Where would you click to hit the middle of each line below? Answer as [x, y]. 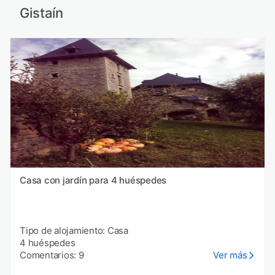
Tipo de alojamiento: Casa [74, 231]
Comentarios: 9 [52, 255]
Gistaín [41, 13]
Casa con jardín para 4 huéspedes [93, 180]
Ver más [230, 255]
